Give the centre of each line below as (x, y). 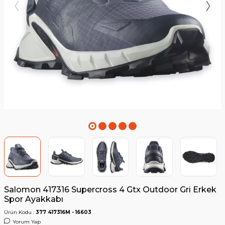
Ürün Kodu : (20, 212)
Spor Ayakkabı (34, 199)
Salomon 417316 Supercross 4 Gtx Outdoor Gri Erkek (110, 190)
